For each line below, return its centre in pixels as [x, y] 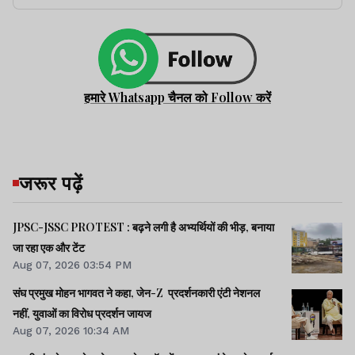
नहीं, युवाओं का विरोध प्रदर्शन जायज [82, 313]
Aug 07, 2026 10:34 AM [71, 330]
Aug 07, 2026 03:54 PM [72, 264]
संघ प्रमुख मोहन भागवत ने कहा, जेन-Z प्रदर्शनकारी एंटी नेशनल [136, 292]
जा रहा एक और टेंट [49, 247]
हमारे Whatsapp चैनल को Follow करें [177, 97]
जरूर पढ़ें [51, 182]
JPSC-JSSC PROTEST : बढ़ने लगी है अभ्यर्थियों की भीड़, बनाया [143, 227]
